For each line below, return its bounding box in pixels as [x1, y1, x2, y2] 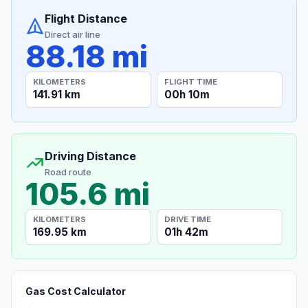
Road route [45, 166, 91, 177]
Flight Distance [45, 12, 127, 26]
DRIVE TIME [164, 214, 212, 224]
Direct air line [45, 29, 100, 41]
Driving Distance [45, 148, 136, 163]
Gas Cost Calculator [25, 285, 126, 298]
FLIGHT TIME [164, 76, 218, 87]
